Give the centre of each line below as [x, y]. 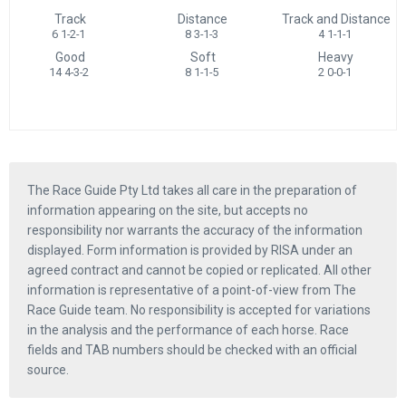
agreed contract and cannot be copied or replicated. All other [199, 270]
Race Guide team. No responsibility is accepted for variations [199, 309]
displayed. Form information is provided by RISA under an [190, 250]
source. [48, 369]
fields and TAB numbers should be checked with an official [192, 349]
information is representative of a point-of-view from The [192, 290]
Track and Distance [336, 19]
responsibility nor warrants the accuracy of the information [195, 230]
